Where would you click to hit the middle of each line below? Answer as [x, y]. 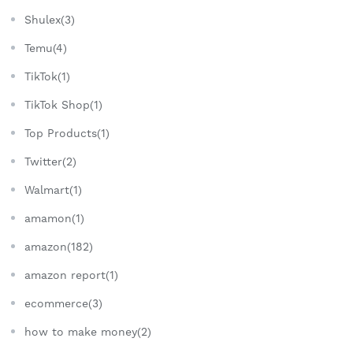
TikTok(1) [47, 77]
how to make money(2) [88, 332]
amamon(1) [54, 219]
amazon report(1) [71, 275]
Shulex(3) [50, 20]
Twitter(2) [50, 162]
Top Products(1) [67, 134]
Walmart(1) [53, 190]
